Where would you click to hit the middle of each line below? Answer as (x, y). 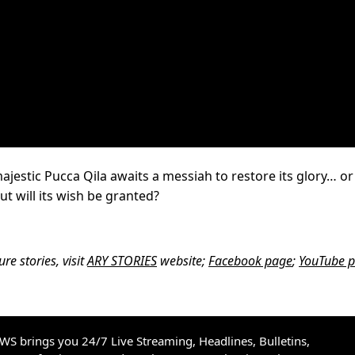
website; (183, 261)
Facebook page (250, 261)
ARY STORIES (122, 261)
